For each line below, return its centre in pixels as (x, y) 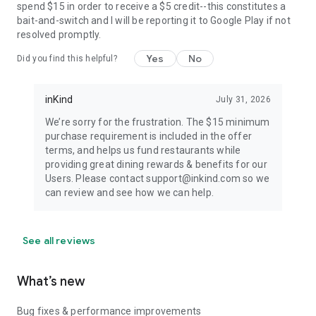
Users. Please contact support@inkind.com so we (158, 178)
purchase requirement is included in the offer (148, 136)
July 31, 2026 (243, 99)
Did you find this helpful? (67, 59)
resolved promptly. (59, 35)
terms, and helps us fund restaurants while (143, 150)
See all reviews (59, 241)
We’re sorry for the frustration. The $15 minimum (158, 122)
